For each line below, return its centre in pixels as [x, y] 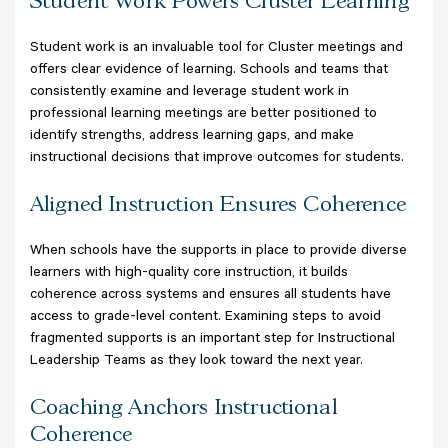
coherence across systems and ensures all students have [210, 295]
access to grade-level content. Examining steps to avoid [205, 317]
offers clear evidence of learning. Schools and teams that [209, 70]
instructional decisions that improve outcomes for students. [217, 158]
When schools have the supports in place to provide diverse [218, 251]
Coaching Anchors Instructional [184, 407]
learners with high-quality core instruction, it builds [189, 273]
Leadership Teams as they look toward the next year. [198, 361]
